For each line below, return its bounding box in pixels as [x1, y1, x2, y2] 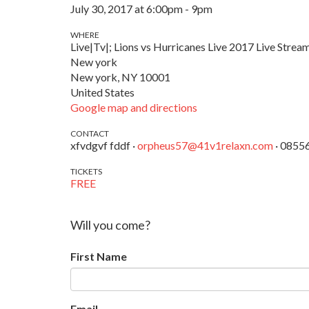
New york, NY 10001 [70, 70, 170, 83]
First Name [70, 250, 127, 263]
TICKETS [70, 166, 102, 177]
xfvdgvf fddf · [70, 139, 137, 152]
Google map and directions [70, 101, 197, 114]
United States [70, 86, 134, 99]
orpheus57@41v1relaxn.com [137, 139, 273, 152]
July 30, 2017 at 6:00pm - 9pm [70, 2, 212, 15]
